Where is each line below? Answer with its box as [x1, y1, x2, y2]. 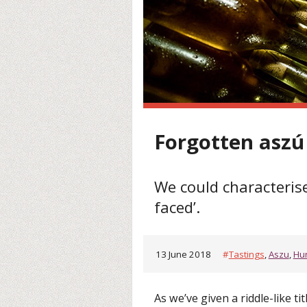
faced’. [154, 196, 200, 217]
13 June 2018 [156, 247, 214, 260]
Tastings [228, 247, 265, 260]
